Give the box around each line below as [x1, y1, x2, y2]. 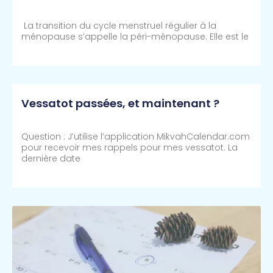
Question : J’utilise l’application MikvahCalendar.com [21, 130, 250, 143]
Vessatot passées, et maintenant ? [21, 96, 219, 112]
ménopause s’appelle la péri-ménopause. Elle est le [21, 30, 249, 43]
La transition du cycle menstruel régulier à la [21, 19, 216, 32]
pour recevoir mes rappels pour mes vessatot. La [21, 141, 238, 154]
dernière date [21, 152, 80, 165]
